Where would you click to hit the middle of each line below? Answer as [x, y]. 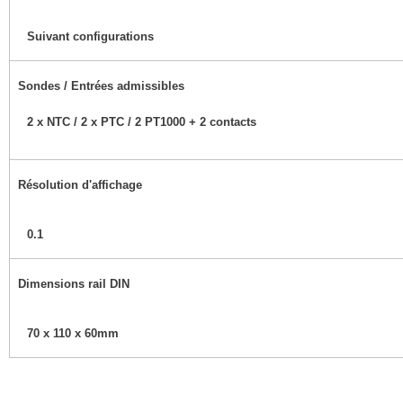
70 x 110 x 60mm [73, 333]
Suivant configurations [90, 36]
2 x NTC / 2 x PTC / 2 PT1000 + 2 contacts [142, 121]
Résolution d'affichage [80, 184]
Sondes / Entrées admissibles [101, 85]
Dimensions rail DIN [74, 283]
